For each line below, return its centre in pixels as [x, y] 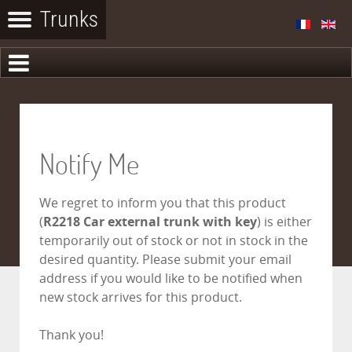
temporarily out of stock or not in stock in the [174, 241]
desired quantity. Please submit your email [165, 260]
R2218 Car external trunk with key [150, 222]
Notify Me [89, 163]
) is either [284, 222]
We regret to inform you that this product [163, 203]
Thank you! [71, 335]
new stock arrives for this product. [141, 297]
